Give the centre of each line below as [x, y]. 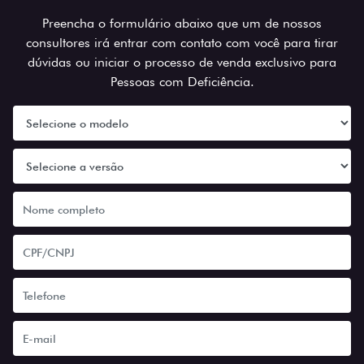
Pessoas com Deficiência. [182, 82]
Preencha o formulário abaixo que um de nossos [182, 24]
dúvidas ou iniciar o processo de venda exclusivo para [182, 63]
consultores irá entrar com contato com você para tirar [182, 43]
